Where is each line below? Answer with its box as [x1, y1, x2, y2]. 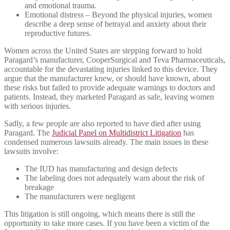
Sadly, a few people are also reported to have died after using [4, 119, 201, 128]
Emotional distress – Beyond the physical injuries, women [25, 10, 212, 19]
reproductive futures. [25, 28, 91, 37]
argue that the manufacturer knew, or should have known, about [4, 73, 210, 83]
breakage [25, 182, 54, 191]
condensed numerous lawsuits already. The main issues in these [4, 137, 208, 146]
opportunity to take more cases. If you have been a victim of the [4, 218, 209, 227]
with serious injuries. [4, 101, 71, 110]
